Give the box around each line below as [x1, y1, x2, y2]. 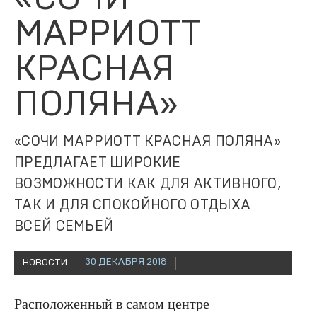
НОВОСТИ [23, 258, 67, 268]
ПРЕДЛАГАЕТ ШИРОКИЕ [14, 156, 181, 171]
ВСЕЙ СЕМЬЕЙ [14, 219, 114, 234]
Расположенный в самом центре [14, 296, 209, 312]
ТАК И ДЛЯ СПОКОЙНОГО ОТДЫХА [14, 198, 251, 213]
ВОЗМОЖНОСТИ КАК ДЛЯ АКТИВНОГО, [14, 177, 281, 192]
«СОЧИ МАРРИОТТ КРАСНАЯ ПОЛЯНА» [14, 134, 281, 149]
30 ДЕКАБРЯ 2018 [85, 257, 167, 267]
